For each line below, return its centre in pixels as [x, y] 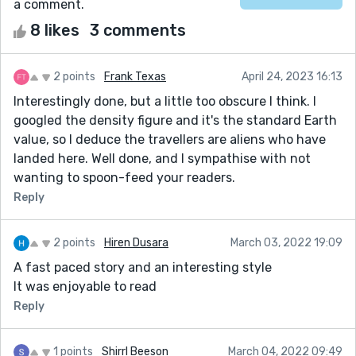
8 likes [55, 30]
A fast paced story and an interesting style [143, 267]
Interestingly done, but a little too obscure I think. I [165, 101]
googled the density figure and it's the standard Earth [175, 120]
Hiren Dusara [136, 242]
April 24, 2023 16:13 [292, 76]
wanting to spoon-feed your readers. [124, 177]
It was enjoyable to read [85, 286]
